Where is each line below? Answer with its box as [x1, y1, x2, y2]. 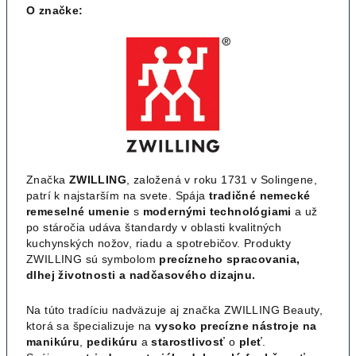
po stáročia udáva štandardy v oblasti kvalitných [26, 220, 282, 234]
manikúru [26, 335, 80, 348]
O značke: [26, 4, 83, 17]
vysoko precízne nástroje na [155, 319, 317, 332]
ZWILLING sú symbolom [26, 252, 156, 265]
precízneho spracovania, [159, 252, 300, 265]
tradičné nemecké [209, 188, 311, 202]
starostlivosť [151, 335, 226, 348]
